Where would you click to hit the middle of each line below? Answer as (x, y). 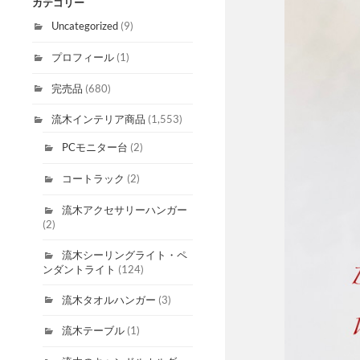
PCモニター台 (94, 147)
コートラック (93, 179)
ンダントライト (79, 269)
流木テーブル (93, 331)
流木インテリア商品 (98, 119)
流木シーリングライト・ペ (124, 254)
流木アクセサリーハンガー (124, 209)
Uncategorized (85, 26)
